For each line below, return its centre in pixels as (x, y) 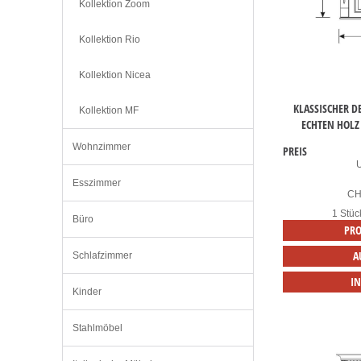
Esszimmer (97, 183)
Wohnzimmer (102, 147)
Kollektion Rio (110, 40)
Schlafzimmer (102, 256)
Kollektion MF (109, 111)
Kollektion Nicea (115, 75)
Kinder (87, 292)
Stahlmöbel (98, 328)
